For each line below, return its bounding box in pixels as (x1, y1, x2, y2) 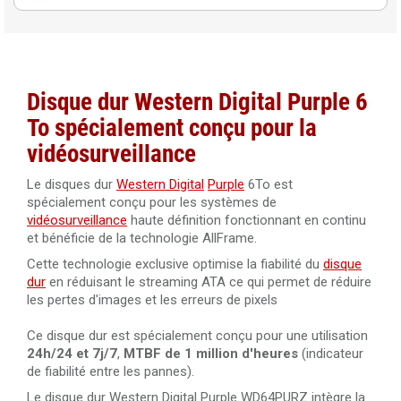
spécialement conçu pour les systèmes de (27, 194, 277, 211)
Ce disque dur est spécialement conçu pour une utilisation (27, 328, 368, 345)
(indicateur (298, 346, 363, 363)
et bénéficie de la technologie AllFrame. (27, 230, 257, 247)
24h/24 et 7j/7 (27, 346, 117, 363)
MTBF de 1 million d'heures (124, 346, 298, 363)
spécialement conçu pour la (55, 114, 317, 143)
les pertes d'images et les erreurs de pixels (27, 292, 277, 309)
